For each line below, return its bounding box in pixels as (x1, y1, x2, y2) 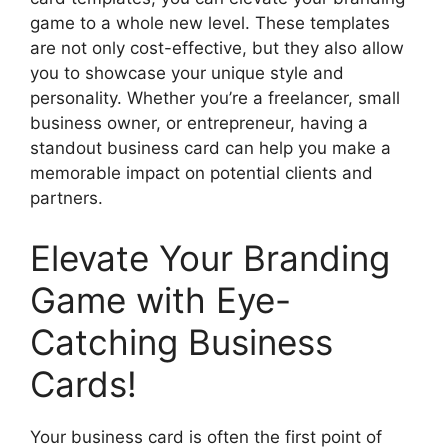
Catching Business (30, 320, 333, 363)
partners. (30, 188, 103, 208)
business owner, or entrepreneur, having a (30, 113, 368, 133)
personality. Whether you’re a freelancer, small (30, 88, 400, 108)
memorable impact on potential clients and (30, 163, 373, 183)
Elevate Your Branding (30, 236, 390, 279)
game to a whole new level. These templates (30, 13, 390, 33)
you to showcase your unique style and (30, 63, 344, 83)
